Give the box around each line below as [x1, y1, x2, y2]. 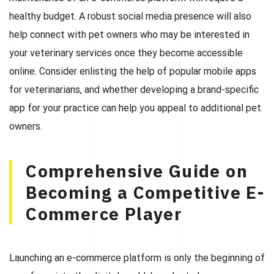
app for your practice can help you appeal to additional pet [9, 102, 261, 114]
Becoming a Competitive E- [26, 180, 265, 204]
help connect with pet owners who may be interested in [9, 28, 250, 40]
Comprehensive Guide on [26, 159, 248, 182]
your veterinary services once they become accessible [9, 46, 243, 59]
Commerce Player [26, 202, 183, 225]
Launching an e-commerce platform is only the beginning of [9, 251, 265, 264]
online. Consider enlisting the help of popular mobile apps [9, 65, 256, 77]
